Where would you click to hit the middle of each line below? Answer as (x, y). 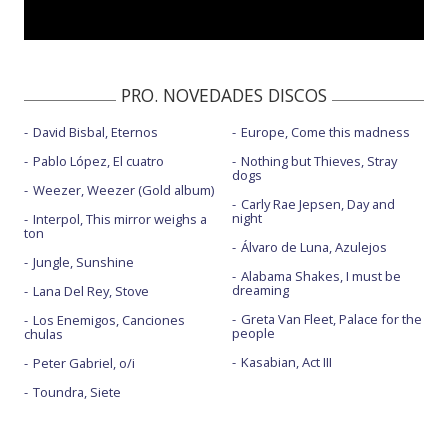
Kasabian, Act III (286, 362)
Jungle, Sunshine (83, 262)
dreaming (260, 290)
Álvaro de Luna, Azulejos (313, 247)
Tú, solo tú (75, 83)
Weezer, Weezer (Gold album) (123, 190)
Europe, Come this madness (325, 132)
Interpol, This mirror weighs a (120, 219)
